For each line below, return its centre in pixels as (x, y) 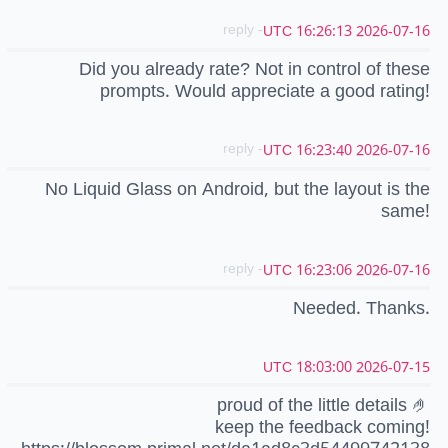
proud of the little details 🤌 (323, 405)
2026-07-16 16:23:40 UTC (393, 151)
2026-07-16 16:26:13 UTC (393, 32)
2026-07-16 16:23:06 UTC (393, 270)
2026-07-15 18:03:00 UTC (393, 367)
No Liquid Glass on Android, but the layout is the (237, 188)
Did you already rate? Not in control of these (254, 69)
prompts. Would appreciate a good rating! (265, 91)
